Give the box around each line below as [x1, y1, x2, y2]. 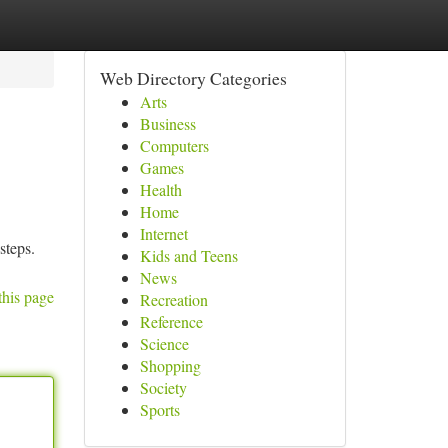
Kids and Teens [139, 245, 238, 266]
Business [139, 113, 196, 134]
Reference [139, 311, 203, 332]
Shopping [139, 355, 201, 376]
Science [139, 333, 189, 354]
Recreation [139, 289, 208, 310]
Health [139, 179, 182, 200]
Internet [139, 223, 188, 244]
